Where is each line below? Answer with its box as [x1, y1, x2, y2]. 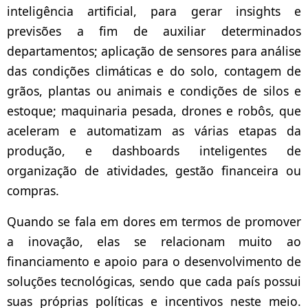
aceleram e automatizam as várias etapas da [7, 122, 301, 140]
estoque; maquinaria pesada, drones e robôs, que [7, 102, 301, 120]
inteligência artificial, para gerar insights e [7, 3, 301, 20]
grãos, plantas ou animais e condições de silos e [7, 82, 301, 100]
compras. [7, 182, 59, 199]
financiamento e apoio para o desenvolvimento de [7, 253, 301, 270]
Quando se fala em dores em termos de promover [7, 213, 301, 230]
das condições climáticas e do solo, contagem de [7, 63, 301, 80]
